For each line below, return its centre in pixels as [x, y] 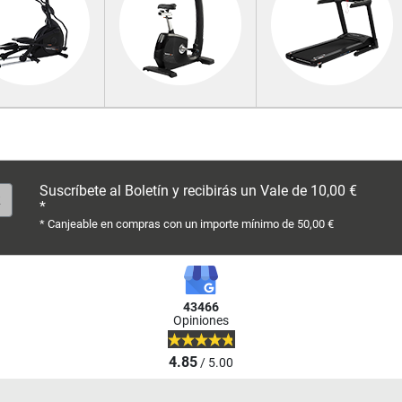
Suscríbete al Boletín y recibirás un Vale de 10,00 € [198, 191]
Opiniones [201, 321]
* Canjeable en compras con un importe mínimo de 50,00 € [187, 224]
